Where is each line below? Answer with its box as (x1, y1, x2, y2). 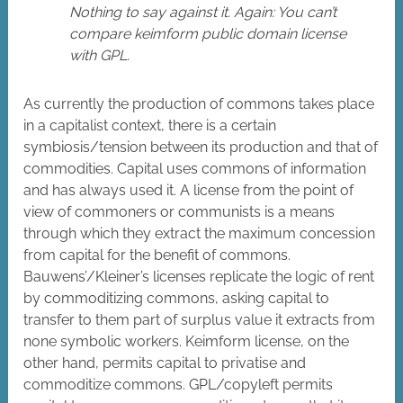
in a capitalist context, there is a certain (23, 117, 277, 135)
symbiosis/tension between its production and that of (23, 139, 379, 157)
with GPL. (69, 47, 130, 65)
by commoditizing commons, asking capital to (23, 290, 330, 308)
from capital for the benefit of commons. (23, 246, 291, 264)
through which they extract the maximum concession (23, 225, 376, 243)
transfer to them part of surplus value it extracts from (23, 311, 376, 329)
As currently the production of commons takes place (23, 95, 375, 113)
